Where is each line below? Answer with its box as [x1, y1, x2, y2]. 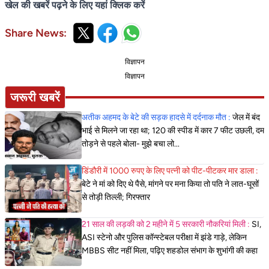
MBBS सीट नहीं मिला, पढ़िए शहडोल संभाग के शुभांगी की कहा [82, 245, 258, 256]
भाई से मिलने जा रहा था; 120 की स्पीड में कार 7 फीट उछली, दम [82, 125, 264, 136]
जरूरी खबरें [10, 89, 60, 104]
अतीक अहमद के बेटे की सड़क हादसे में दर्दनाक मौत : [82, 112, 232, 122]
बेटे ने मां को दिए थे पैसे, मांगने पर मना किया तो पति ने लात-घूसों [82, 178, 259, 189]
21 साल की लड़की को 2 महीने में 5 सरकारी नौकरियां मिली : [82, 219, 252, 229]
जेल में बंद [232, 112, 260, 122]
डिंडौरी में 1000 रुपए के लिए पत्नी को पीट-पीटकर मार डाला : [82, 165, 258, 176]
